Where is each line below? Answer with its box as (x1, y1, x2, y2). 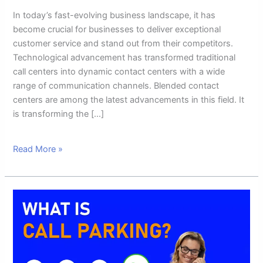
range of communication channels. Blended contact (13, 80, 220, 91)
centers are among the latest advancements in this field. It (13, 94, 245, 105)
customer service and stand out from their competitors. (13, 38, 234, 49)
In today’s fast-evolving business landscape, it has (13, 9, 216, 21)
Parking (12, 232, 43, 244)
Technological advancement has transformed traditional (13, 52, 236, 63)
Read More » (13, 144, 63, 155)
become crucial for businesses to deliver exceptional (13, 23, 221, 35)
